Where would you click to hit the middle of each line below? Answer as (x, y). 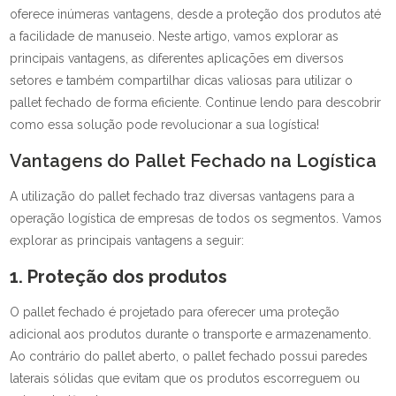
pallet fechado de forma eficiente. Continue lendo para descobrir (196, 103)
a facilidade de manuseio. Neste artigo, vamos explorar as (175, 36)
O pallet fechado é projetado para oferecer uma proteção (175, 312)
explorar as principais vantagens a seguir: (127, 240)
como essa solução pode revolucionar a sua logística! (165, 125)
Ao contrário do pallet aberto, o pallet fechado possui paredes (189, 356)
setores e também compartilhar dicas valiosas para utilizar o (182, 80)
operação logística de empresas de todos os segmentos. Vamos (196, 218)
